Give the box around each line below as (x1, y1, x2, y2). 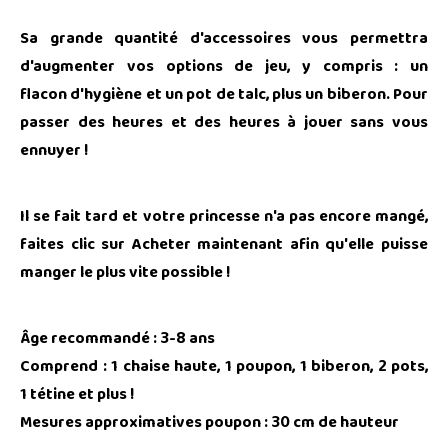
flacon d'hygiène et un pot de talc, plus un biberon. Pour (20, 79, 428, 112)
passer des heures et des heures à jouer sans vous (20, 107, 428, 140)
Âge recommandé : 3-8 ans (20, 323, 215, 356)
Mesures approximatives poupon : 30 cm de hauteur (20, 407, 399, 440)
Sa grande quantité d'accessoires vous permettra (20, 23, 428, 56)
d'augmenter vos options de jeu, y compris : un (20, 51, 428, 84)
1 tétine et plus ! (20, 379, 134, 412)
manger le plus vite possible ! (20, 257, 230, 290)
